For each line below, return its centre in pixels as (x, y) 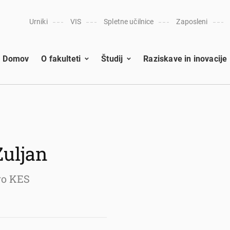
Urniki (38, 22)
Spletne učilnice (129, 22)
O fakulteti (61, 59)
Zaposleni (192, 22)
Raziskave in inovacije (185, 59)
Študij (112, 59)
